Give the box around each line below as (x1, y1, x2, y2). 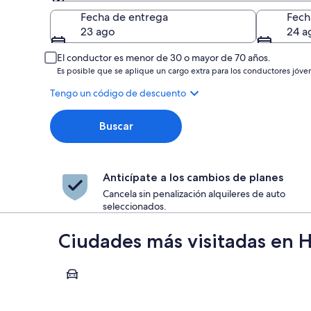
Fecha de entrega (81, 10, 168, 24)
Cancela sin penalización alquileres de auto (103, 187, 285, 200)
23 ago (81, 24, 115, 39)
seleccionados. (103, 200, 167, 212)
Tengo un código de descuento (50, 87, 186, 99)
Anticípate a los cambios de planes (103, 171, 283, 184)
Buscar (99, 119, 133, 133)
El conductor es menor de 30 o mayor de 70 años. (57, 51, 271, 64)
